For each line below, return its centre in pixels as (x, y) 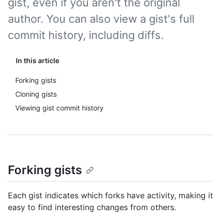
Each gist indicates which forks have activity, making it (110, 196)
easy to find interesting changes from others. (92, 207)
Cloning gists (36, 94)
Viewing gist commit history (59, 108)
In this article (37, 60)
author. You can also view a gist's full (101, 19)
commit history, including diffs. (86, 35)
